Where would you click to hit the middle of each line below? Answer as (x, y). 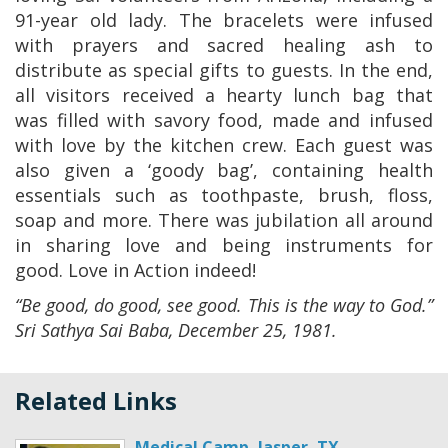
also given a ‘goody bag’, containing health (224, 170)
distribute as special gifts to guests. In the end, (224, 70)
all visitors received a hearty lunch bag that (224, 95)
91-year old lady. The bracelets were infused (224, 20)
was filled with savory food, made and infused (224, 120)
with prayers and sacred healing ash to (224, 45)
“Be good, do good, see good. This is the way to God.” (224, 305)
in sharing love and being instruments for (224, 245)
